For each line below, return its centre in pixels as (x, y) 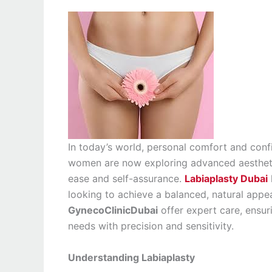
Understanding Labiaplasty (131, 257)
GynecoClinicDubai (113, 210)
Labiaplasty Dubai (226, 178)
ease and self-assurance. (126, 178)
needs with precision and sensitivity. (151, 226)
